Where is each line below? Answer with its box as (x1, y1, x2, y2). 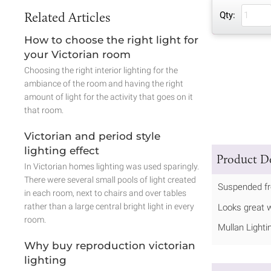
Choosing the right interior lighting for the (24, 65, 178, 75)
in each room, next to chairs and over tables (24, 188, 186, 198)
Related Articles (24, 8, 110, 25)
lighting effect (24, 144, 99, 157)
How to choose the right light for (24, 33, 198, 46)
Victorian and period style (24, 129, 160, 142)
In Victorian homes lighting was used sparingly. (24, 161, 199, 171)
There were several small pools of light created (24, 174, 196, 184)
